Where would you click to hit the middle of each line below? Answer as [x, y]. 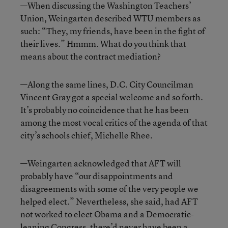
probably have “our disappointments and [97, 176]
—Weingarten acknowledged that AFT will [101, 163]
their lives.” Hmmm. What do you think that [103, 44]
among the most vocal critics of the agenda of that [114, 122]
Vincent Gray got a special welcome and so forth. [112, 97]
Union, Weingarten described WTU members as [110, 18]
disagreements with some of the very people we [109, 189]
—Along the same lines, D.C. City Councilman [107, 84]
